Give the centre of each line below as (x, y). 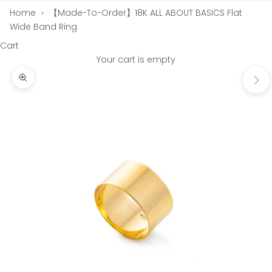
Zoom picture (52, 84)
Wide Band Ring (43, 27)
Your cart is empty (136, 59)
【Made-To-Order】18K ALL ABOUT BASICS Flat (145, 13)
